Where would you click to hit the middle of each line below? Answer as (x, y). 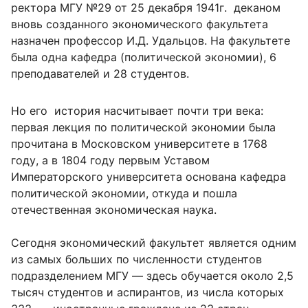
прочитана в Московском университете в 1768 (139, 144)
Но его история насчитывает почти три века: (137, 111)
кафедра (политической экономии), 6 (174, 57)
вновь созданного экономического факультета (140, 24)
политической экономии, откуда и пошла (124, 193)
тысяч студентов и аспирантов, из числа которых (149, 292)
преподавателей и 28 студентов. (100, 74)
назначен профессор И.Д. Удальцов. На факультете (151, 41)
